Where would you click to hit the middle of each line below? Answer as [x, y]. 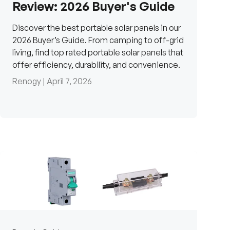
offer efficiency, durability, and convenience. [96, 65]
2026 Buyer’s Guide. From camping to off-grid [98, 40]
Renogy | [30, 81]
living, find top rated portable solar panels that [98, 53]
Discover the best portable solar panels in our [97, 28]
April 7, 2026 [69, 81]
